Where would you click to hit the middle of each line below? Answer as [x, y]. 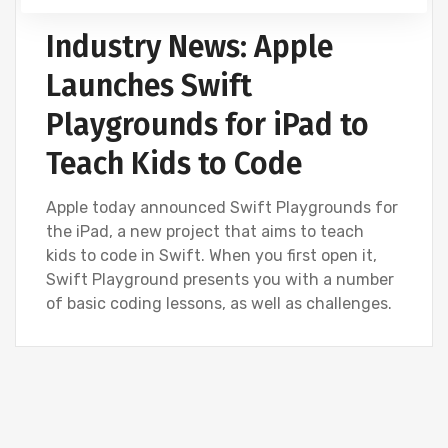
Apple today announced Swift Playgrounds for [222, 207]
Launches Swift [149, 86]
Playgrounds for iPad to [207, 125]
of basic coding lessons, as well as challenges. [219, 303]
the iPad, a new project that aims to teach [205, 231]
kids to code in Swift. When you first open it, [211, 255]
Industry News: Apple [189, 47]
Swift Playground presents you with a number [220, 279]
